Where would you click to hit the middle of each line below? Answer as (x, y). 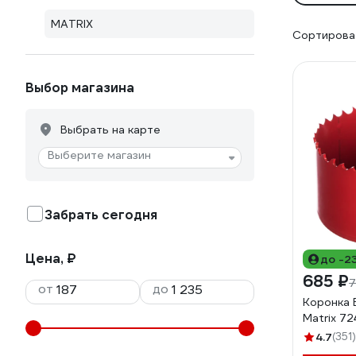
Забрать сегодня (101, 215)
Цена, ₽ (51, 259)
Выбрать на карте (110, 130)
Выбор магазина (80, 88)
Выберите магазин (99, 155)
